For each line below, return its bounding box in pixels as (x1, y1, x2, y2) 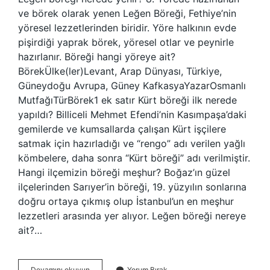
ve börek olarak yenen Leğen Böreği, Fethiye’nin (18, 7, 236, 19)
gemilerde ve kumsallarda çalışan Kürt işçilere (18, 123, 226, 135)
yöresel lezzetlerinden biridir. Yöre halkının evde (18, 22, 236, 34)
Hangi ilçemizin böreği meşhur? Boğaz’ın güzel (18, 166, 230, 178)
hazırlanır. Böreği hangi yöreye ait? (18, 51, 175, 63)
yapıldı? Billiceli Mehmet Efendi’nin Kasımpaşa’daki (18, 108, 246, 121)
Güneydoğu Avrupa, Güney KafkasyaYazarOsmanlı (18, 80, 246, 92)
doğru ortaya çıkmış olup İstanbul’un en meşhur (18, 195, 234, 207)
